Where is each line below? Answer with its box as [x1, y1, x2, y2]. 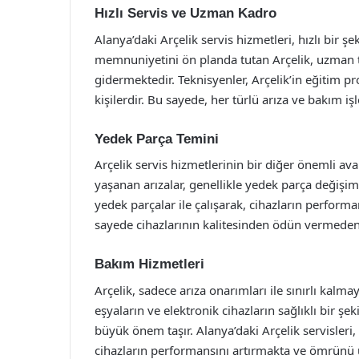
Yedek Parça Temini [95, 131, 219, 147]
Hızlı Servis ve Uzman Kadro [95, 6, 276, 21]
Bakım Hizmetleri [95, 256, 204, 272]
